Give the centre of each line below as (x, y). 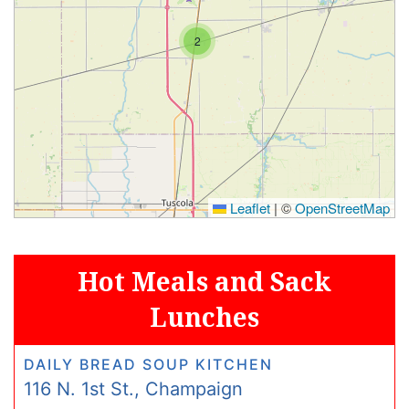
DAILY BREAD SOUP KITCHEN (148, 364)
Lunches (204, 317)
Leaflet (248, 208)
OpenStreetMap (342, 208)
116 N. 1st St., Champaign (133, 389)
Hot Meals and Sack (204, 281)
